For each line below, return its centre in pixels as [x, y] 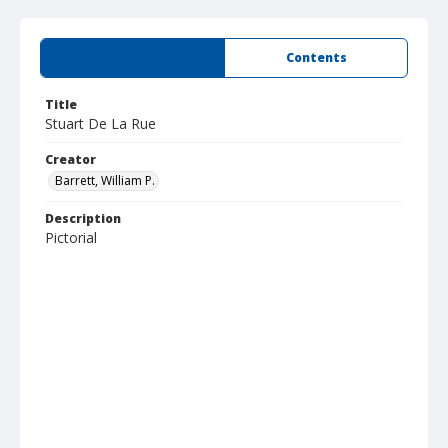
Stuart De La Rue [100, 123]
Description [83, 218]
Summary [132, 57]
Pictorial [71, 237]
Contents [316, 57]
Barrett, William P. [105, 180]
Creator [70, 159]
